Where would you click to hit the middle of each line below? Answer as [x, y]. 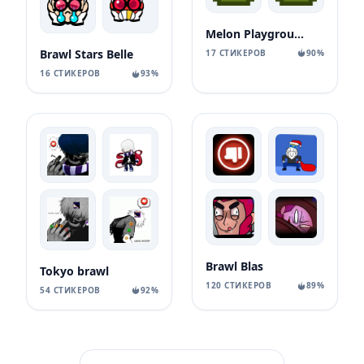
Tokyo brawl [74, 271]
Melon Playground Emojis [299, 33]
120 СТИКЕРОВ [238, 286]
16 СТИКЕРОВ [70, 74]
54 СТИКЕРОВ [70, 290]
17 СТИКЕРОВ [236, 52]
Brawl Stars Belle [87, 54]
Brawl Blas [234, 266]
